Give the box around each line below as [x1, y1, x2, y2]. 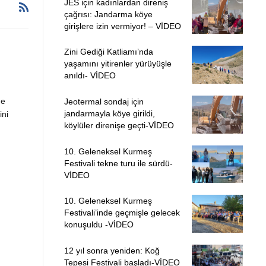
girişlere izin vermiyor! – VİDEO [64, 21, 181, 31]
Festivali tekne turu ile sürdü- [64, 158, 173, 168]
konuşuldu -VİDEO [64, 220, 134, 230]
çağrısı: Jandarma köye [64, 9, 153, 19]
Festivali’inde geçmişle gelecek [64, 208, 180, 218]
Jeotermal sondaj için [64, 96, 144, 106]
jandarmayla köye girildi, [64, 108, 155, 118]
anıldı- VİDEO [64, 71, 116, 81]
